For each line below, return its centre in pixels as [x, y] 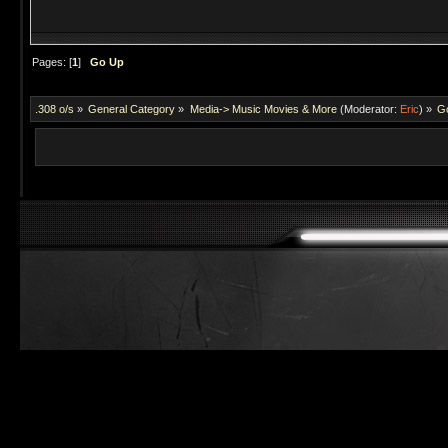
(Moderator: [368, 108]
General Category [132, 108]
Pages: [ [52, 62]
